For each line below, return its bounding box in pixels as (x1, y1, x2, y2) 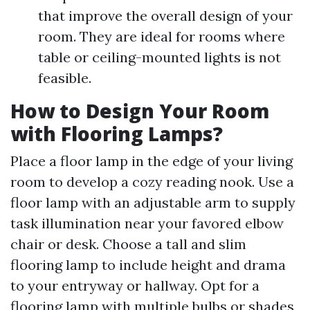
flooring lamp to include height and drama (10, 256, 286, 274)
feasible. (38, 69, 91, 87)
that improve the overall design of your (38, 7, 293, 25)
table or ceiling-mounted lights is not (38, 48, 281, 66)
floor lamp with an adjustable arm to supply (10, 194, 295, 212)
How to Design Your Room (10, 98, 269, 125)
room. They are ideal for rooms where (38, 28, 285, 46)
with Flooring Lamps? (10, 120, 223, 147)
